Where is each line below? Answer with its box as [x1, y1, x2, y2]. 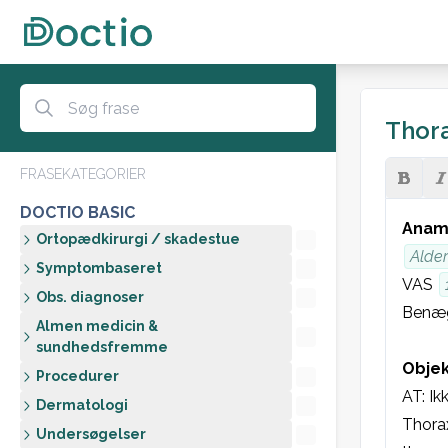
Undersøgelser [36, 426, 146, 442]
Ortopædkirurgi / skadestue [36, 231, 240, 247]
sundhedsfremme [36, 339, 168, 355]
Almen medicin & [36, 318, 158, 334]
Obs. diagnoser [36, 289, 144, 305]
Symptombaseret [36, 260, 162, 276]
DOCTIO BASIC [20, 203, 135, 222]
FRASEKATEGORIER [20, 166, 146, 182]
